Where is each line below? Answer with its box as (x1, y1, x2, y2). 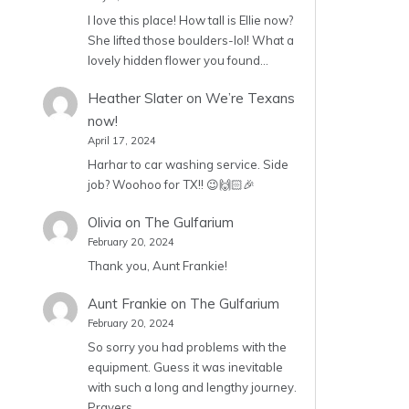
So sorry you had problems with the (87, 340, 287, 355)
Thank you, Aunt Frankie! (87, 258, 227, 274)
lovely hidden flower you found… (87, 52, 268, 68)
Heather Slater (87, 89, 183, 108)
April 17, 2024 (87, 134, 156, 148)
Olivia (87, 214, 121, 232)
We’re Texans (204, 89, 295, 108)
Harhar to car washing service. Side (87, 156, 288, 172)
